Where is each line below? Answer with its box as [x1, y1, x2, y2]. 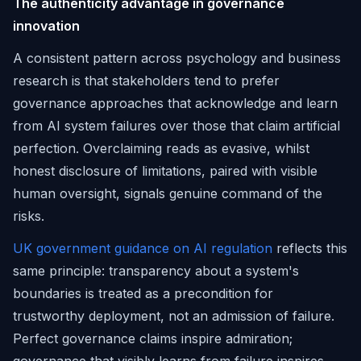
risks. [13, 208, 44, 224]
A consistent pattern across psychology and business [13, 50, 341, 66]
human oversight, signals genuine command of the [13, 185, 322, 201]
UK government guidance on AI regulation [13, 240, 272, 256]
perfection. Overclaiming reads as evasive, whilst [13, 140, 309, 156]
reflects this [272, 240, 347, 256]
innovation [13, 18, 80, 34]
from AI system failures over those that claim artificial [13, 118, 340, 134]
